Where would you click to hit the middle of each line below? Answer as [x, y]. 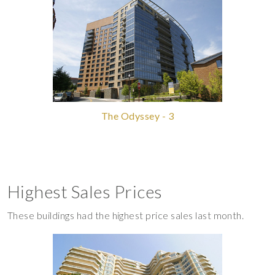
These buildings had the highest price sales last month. [126, 215]
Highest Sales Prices [85, 191]
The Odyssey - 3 [137, 115]
